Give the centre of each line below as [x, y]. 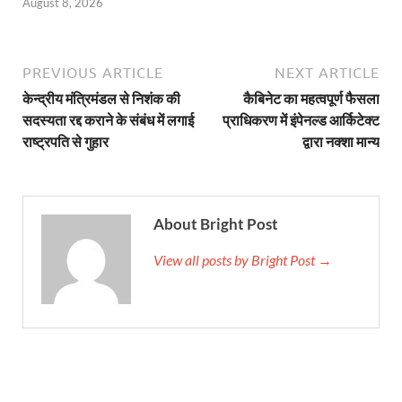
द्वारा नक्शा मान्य [341, 142]
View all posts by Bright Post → [243, 260]
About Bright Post [216, 224]
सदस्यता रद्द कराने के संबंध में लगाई [108, 120]
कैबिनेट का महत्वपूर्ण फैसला [311, 99]
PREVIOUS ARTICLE [93, 73]
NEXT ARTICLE [327, 73]
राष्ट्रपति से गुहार [66, 142]
